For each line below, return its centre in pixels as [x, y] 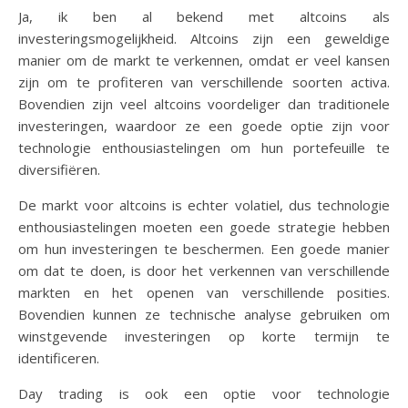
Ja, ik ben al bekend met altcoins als [204, 16]
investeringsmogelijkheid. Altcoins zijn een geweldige [204, 38]
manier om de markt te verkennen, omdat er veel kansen [204, 60]
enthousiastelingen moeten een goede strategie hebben [204, 227]
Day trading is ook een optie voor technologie [204, 393]
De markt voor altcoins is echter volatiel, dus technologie [204, 205]
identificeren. [59, 358]
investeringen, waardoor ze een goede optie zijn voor [204, 126]
